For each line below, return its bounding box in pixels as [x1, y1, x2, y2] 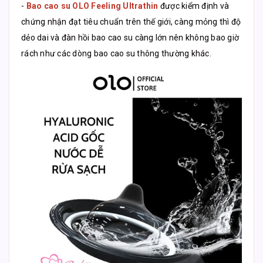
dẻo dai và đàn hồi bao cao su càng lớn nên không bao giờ [21, 32, 239, 42]
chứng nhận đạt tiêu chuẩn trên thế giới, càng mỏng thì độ [21, 16, 241, 26]
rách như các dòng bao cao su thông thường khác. [21, 48, 211, 58]
